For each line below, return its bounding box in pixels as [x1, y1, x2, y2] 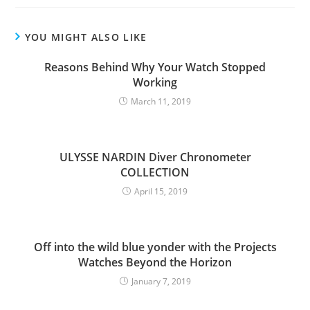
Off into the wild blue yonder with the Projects [33, 239, 277, 255]
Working [133, 75, 177, 90]
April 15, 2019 [134, 185, 188, 197]
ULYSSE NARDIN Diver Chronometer [59, 149, 251, 165]
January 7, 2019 [131, 275, 191, 287]
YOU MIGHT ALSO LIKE [24, 30, 147, 44]
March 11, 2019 [131, 95, 191, 107]
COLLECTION [120, 165, 190, 180]
